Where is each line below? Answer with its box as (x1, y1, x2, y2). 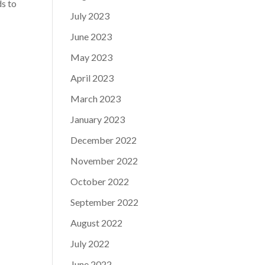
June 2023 (70, 31, 112, 42)
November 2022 (70, 155, 138, 166)
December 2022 (70, 134, 137, 146)
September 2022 (70, 196, 139, 208)
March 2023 (70, 93, 121, 104)
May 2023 (70, 51, 113, 63)
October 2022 (70, 176, 130, 187)
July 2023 (70, 10, 110, 21)
